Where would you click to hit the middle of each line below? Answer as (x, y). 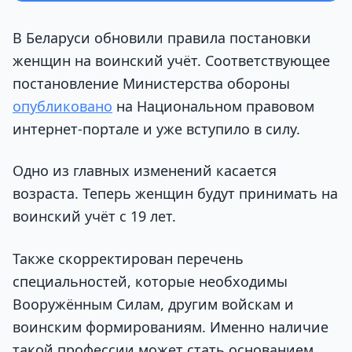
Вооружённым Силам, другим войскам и (153, 304)
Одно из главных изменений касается (145, 171)
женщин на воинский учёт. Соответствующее (171, 61)
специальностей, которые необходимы (150, 281)
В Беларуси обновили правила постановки (162, 38)
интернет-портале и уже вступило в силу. (156, 129)
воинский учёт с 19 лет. (94, 216)
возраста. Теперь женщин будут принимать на (175, 194)
